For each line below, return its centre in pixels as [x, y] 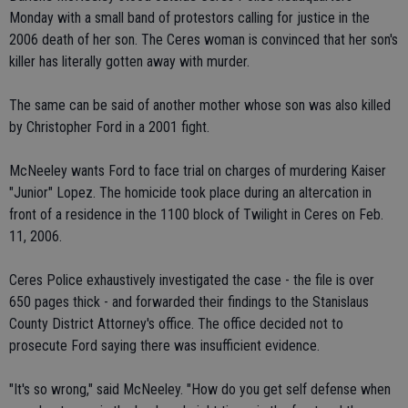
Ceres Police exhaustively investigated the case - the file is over [192, 280]
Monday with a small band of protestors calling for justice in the [189, 18]
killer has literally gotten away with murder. [129, 61]
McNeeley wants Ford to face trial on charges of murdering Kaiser [198, 171]
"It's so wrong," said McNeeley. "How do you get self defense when [200, 389]
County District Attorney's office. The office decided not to [176, 324]
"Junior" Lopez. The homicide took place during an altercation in [190, 193]
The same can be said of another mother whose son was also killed [200, 105]
